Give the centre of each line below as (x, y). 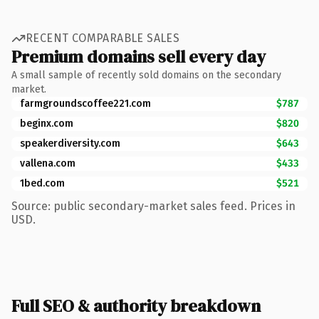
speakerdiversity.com (70, 143)
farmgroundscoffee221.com (85, 103)
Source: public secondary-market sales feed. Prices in (153, 206)
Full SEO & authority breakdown (136, 305)
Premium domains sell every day (138, 56)
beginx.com (47, 123)
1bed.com (42, 183)
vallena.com (48, 163)
